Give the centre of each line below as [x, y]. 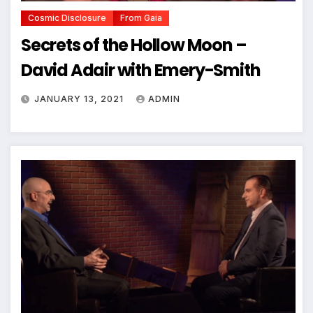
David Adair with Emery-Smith [141, 70]
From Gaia [141, 17]
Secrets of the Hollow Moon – [134, 45]
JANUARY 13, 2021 [80, 99]
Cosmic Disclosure [67, 17]
